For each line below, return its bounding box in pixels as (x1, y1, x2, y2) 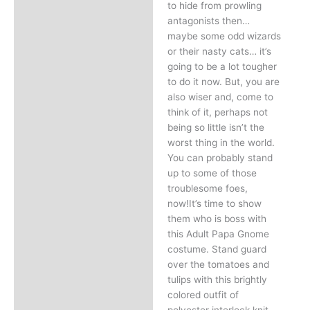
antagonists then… (167, 15, 250, 26)
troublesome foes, (167, 182, 248, 194)
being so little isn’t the (167, 121, 264, 133)
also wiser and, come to (167, 91, 273, 102)
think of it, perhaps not (167, 106, 268, 118)
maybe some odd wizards (167, 30, 281, 42)
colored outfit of (167, 289, 239, 300)
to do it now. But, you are (167, 75, 280, 87)
